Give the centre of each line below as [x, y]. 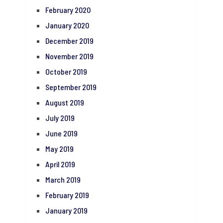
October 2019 [66, 72]
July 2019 [60, 118]
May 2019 [59, 149]
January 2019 [66, 211]
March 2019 [63, 180]
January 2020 [67, 25]
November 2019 [69, 56]
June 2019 [61, 133]
